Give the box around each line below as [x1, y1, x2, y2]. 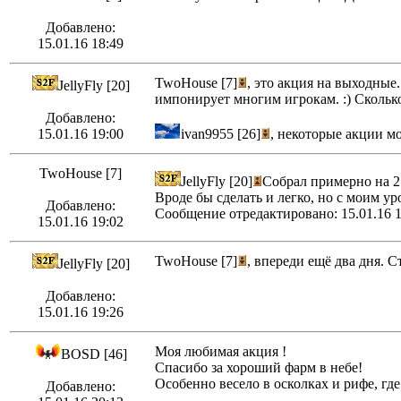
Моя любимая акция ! [155, 344, 286, 360]
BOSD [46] [60, 346, 127, 363]
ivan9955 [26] [181, 126, 260, 142]
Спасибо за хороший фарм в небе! [155, 360, 363, 376]
